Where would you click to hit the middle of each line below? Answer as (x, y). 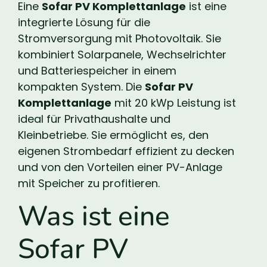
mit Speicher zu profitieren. (89, 183)
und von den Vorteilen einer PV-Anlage (120, 167)
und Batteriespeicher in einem (97, 70)
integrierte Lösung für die (84, 22)
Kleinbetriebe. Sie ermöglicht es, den (113, 135)
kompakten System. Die (81, 86)
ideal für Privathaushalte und (94, 119)
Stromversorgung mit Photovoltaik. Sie (119, 38)
